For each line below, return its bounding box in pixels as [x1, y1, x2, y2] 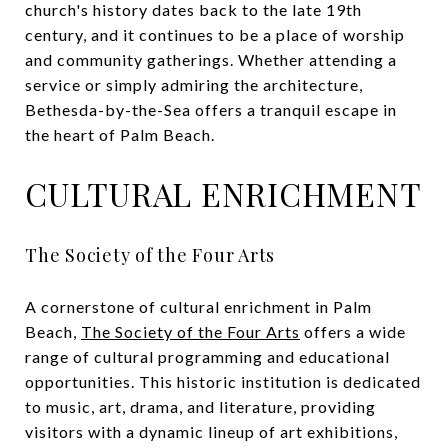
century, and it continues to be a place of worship [25, 24, 405, 44]
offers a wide [300, 321, 406, 341]
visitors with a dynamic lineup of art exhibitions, [25, 421, 398, 441]
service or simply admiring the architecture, [25, 74, 363, 94]
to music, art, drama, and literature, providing [25, 396, 376, 416]
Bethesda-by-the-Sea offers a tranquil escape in [25, 99, 397, 119]
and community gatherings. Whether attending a [25, 49, 397, 69]
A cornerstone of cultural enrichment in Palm [25, 296, 372, 316]
